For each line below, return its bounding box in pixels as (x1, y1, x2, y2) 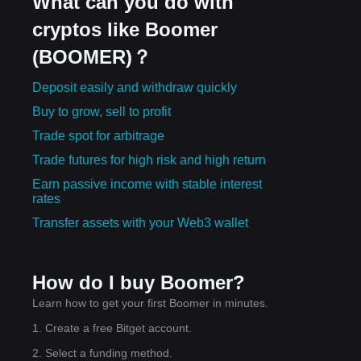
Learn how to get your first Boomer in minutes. (32, 296, 268, 309)
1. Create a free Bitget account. (32, 321, 192, 334)
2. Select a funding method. (32, 346, 172, 359)
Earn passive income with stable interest (32, 176, 262, 191)
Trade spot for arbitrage (32, 128, 164, 143)
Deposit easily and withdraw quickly (32, 80, 237, 94)
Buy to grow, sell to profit (32, 104, 171, 118)
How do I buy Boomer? (32, 271, 245, 293)
